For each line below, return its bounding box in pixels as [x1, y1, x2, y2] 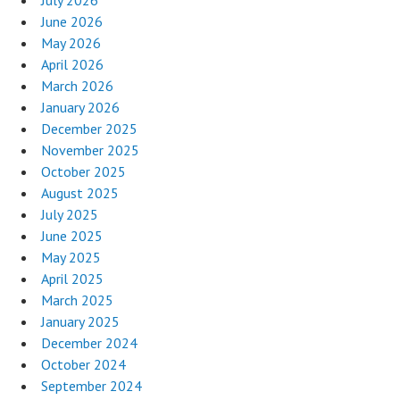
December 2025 [41, 119, 137, 137]
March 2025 [41, 290, 113, 309]
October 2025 [41, 162, 126, 180]
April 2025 [41, 269, 104, 287]
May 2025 [41, 247, 101, 266]
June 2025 [41, 226, 103, 245]
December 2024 [41, 333, 137, 352]
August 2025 [41, 183, 119, 202]
